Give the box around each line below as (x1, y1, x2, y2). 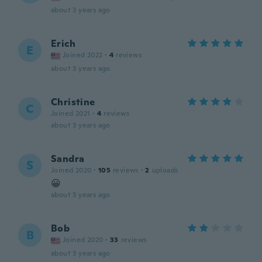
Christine (51, 96, 95, 108)
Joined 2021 (51, 109, 91, 118)
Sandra (51, 153, 85, 165)
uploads (151, 166, 178, 175)
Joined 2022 (63, 50, 103, 60)
